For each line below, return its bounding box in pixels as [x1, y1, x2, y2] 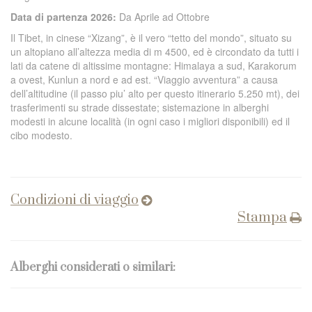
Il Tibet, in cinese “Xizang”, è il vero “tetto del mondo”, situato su [10, 31, 292, 45]
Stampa [237, 209, 287, 226]
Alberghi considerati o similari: [10, 260, 175, 275]
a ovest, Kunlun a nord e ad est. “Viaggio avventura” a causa [10, 72, 278, 86]
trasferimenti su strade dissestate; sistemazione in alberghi [10, 100, 269, 114]
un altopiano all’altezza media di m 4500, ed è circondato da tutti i [10, 45, 299, 58]
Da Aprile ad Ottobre [119, 10, 210, 24]
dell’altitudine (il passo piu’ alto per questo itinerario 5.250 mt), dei [10, 86, 299, 100]
